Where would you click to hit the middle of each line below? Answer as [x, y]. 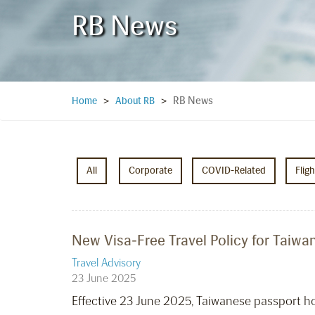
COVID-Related [234, 171]
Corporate [150, 171]
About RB [135, 101]
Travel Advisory [106, 263]
